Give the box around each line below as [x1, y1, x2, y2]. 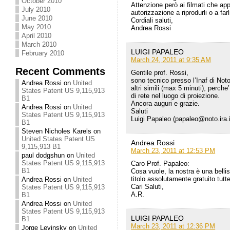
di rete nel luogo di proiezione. [131, 92, 220, 100]
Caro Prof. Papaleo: [131, 160, 190, 168]
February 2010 [22, 49, 65, 57]
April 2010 [22, 32, 52, 40]
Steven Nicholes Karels [22, 127, 92, 135]
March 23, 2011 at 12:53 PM [131, 147, 216, 155]
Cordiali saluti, [131, 16, 174, 25]
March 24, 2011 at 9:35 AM [131, 56, 212, 64]
